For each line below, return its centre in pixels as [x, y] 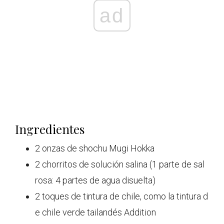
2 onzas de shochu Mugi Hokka [95, 148]
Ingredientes [50, 129]
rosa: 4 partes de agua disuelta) [95, 180]
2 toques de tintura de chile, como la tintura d [121, 196]
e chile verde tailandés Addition [95, 212]
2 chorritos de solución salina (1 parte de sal [120, 164]
